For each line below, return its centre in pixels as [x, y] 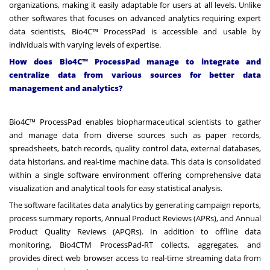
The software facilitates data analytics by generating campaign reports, [135, 205]
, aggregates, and [224, 244]
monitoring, [30, 244]
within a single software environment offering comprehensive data [135, 174]
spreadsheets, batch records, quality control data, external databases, [135, 148]
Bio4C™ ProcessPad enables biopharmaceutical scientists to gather [135, 121]
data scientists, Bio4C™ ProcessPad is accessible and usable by [135, 31]
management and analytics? [66, 88]
